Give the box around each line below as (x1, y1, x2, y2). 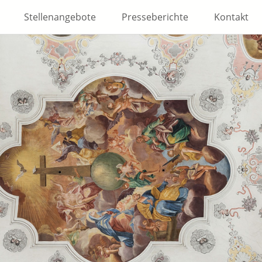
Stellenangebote (24, 11, 96, 23)
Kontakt (214, 11, 249, 23)
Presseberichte (122, 11, 188, 23)
